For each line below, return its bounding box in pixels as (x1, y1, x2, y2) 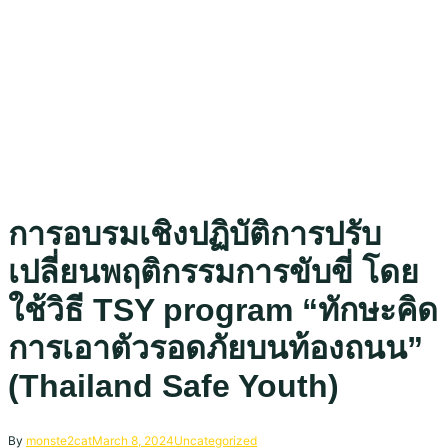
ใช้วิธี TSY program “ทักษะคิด (8, 291, 438, 328)
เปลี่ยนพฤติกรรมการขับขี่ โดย (8, 253, 419, 290)
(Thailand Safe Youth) (8, 367, 339, 404)
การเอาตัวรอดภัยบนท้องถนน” (8, 329, 423, 366)
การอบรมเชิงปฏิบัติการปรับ (8, 215, 381, 252)
